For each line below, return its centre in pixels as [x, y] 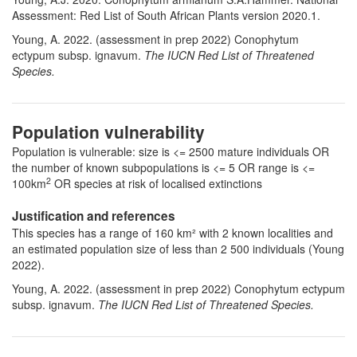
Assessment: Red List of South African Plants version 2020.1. [168, 16]
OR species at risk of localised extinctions [157, 184]
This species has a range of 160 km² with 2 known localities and [173, 233]
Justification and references [94, 216]
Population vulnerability [108, 132]
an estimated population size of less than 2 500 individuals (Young [178, 249]
